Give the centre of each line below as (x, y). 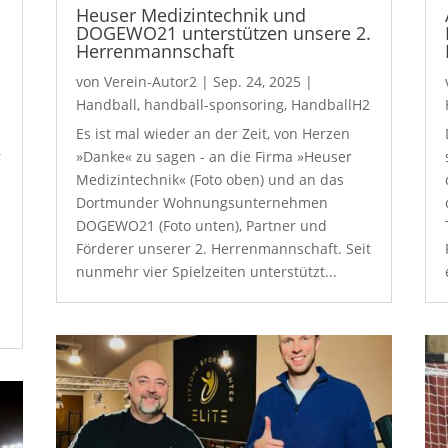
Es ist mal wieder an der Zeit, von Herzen (212, 133)
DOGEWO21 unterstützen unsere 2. (223, 33)
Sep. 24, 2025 (256, 81)
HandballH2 (330, 104)
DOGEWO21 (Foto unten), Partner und (201, 225)
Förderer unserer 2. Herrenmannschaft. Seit (223, 248)
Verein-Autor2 (150, 81)
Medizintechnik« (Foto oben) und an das (209, 179)
